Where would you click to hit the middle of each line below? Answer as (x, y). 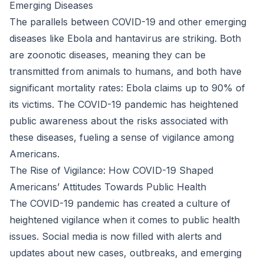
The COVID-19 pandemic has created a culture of (120, 203)
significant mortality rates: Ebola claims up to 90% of (127, 88)
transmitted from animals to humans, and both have (126, 71)
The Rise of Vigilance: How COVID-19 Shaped (111, 170)
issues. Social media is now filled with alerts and (115, 236)
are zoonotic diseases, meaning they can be (108, 55)
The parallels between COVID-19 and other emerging (128, 22)
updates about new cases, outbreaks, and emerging (126, 253)
